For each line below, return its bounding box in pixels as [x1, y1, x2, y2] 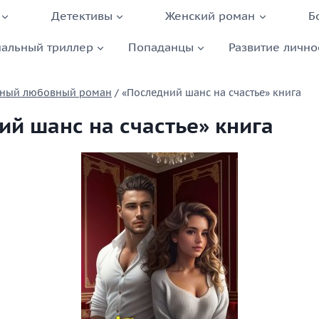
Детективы [51, 8, 113, 23]
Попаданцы [127, 39, 194, 54]
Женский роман [165, 8, 256, 23]
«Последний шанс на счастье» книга [122, 86, 301, 100]
